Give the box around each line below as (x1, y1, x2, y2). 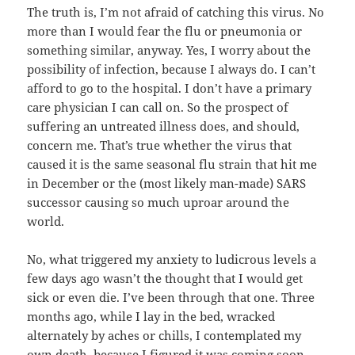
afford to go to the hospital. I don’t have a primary (27, 80, 312, 97)
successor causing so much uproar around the (27, 194, 290, 211)
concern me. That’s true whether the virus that (27, 137, 292, 154)
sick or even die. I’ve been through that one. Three (27, 289, 315, 306)
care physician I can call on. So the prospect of (27, 99, 289, 116)
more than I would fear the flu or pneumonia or (27, 23, 303, 40)
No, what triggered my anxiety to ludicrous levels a (27, 251, 317, 268)
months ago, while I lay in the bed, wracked (27, 308, 276, 325)
